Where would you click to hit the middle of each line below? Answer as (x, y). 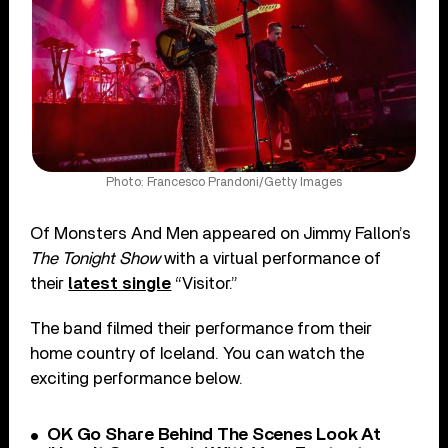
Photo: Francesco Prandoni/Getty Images (223, 182)
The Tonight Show (95, 258)
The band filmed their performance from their (201, 328)
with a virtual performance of (271, 258)
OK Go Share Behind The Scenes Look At (214, 434)
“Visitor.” (205, 283)
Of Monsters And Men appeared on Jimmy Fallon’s (221, 233)
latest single (120, 283)
